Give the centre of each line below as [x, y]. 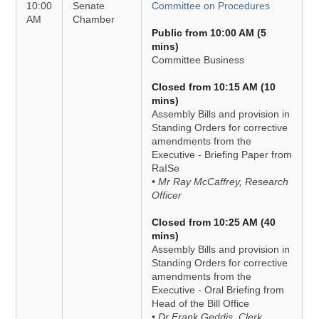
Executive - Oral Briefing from [218, 290]
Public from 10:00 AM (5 [209, 33]
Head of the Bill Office [201, 303]
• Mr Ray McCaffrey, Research [220, 182]
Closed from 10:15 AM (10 [214, 87]
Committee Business [198, 60]
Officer [167, 195]
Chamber [94, 19]
